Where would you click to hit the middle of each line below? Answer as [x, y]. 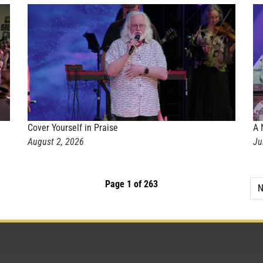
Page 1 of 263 [131, 184]
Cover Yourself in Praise [73, 127]
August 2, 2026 [56, 141]
